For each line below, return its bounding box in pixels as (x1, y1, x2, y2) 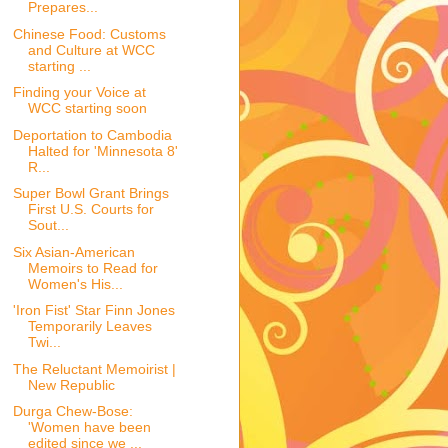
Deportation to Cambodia (12, 126, 172, 143)
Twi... (27, 334, 61, 351)
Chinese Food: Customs (12, 25, 166, 42)
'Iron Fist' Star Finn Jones (12, 302, 175, 319)
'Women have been (27, 419, 151, 436)
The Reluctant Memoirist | (12, 360, 176, 377)
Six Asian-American (12, 243, 135, 260)
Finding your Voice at (12, 84, 146, 101)
